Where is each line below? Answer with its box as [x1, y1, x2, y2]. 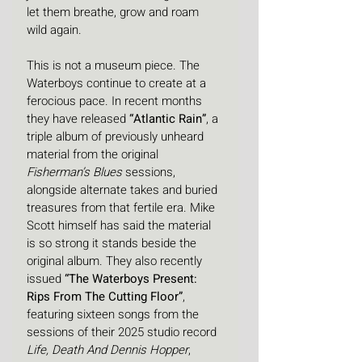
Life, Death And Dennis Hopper [27, 340, 188, 359]
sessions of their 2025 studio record [27, 322, 220, 341]
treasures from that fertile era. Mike [27, 198, 218, 217]
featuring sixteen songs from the [27, 305, 202, 323]
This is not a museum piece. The [27, 56, 203, 74]
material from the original [27, 145, 162, 163]
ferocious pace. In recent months [27, 91, 205, 110]
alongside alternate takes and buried [27, 180, 221, 199]
